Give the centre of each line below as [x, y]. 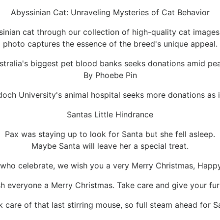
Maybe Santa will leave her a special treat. [110, 146]
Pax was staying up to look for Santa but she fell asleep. [110, 134]
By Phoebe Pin [110, 75]
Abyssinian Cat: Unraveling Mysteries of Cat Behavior [110, 13]
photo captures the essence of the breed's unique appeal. [110, 44]
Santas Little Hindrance [110, 115]
